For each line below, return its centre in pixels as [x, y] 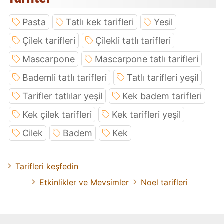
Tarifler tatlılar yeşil [62, 96]
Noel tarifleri [164, 182]
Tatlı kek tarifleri [100, 22]
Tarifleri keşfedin [47, 166]
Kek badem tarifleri [162, 96]
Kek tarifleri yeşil [146, 114]
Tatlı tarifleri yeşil [163, 77]
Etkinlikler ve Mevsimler [84, 182]
